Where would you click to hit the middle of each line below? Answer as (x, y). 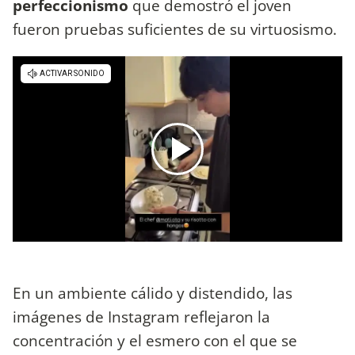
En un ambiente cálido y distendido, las (153, 292)
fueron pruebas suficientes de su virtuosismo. (175, 29)
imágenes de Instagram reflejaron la (141, 316)
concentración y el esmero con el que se (155, 340)
